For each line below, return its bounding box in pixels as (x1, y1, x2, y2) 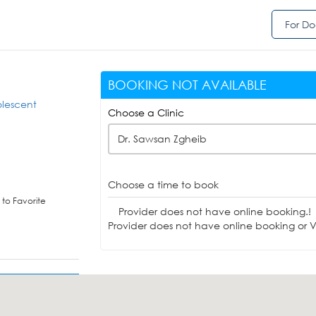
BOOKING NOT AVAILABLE (107, 77, 267, 92)
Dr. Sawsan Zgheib (117, 132, 207, 145)
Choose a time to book (107, 178, 219, 191)
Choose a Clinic (107, 106, 184, 119)
